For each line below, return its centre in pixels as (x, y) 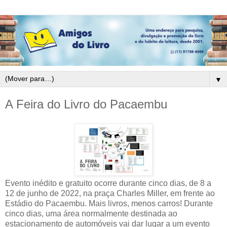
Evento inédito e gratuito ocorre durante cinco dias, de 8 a (108, 183)
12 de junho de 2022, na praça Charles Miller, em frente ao (110, 193)
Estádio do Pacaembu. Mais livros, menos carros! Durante (109, 203)
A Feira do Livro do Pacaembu (86, 104)
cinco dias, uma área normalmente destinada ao (91, 213)
